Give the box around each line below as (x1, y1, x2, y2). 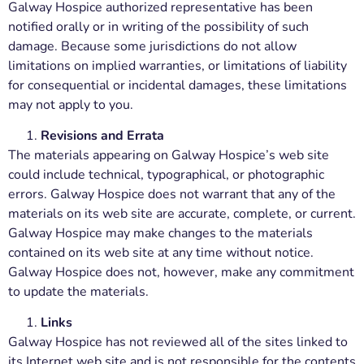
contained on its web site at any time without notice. (8, 243, 314, 262)
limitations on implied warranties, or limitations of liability (8, 56, 347, 75)
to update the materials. (8, 282, 149, 301)
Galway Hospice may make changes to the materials (8, 223, 313, 242)
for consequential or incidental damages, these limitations (8, 76, 347, 94)
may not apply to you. (8, 95, 133, 114)
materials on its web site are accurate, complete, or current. (8, 204, 356, 223)
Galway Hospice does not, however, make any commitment (8, 262, 354, 281)
